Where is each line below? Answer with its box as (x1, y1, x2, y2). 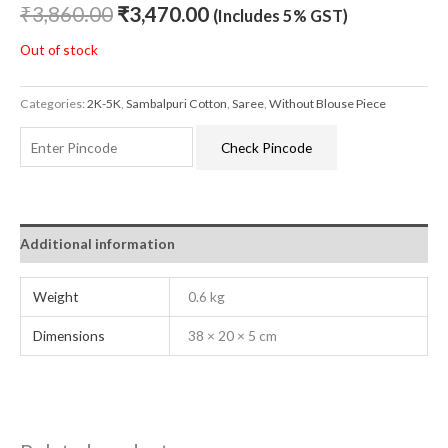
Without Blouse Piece (269, 95, 386, 111)
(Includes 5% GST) (213, 5, 348, 25)
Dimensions (33, 326, 106, 344)
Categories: (20, 95, 87, 111)
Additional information (20, 235, 175, 253)
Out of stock (20, 40, 98, 58)
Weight (33, 287, 80, 305)
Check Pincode (220, 138, 312, 156)
